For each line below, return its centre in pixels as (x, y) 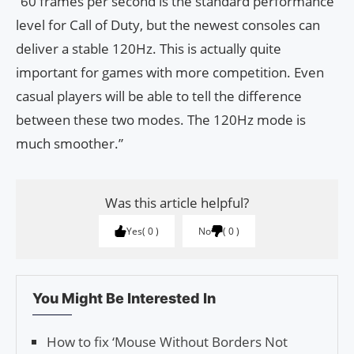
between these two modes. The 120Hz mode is (161, 120)
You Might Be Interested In (124, 299)
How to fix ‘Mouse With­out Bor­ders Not (167, 342)
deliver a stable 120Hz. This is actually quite (149, 49)
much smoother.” (70, 144)
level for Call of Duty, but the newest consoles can (168, 25)
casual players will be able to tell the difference (159, 96)
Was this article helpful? (177, 203)
